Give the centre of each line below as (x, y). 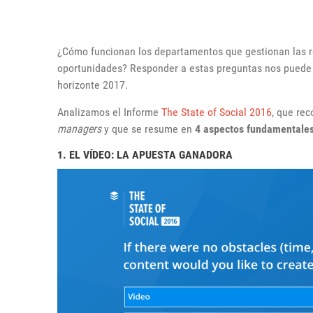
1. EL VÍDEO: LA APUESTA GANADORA (145, 155)
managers (79, 129)
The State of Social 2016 (217, 112)
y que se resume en (148, 129)
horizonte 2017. (93, 85)
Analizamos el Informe (109, 112)
